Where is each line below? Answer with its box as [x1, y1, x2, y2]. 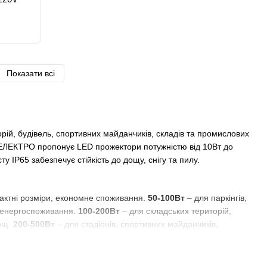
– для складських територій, [120, 206, 231, 216]
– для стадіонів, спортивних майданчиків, [55, 219, 218, 229]
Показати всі [7, 69, 55, 78]
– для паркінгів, [185, 193, 247, 203]
